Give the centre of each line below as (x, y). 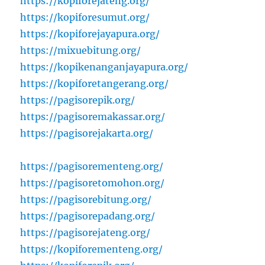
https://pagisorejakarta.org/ (87, 133)
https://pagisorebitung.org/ (86, 200)
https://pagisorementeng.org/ (92, 167)
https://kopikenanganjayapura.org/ (104, 67)
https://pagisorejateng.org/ (85, 233)
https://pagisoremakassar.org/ (93, 117)
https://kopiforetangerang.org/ (95, 84)
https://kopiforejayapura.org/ (90, 34)
